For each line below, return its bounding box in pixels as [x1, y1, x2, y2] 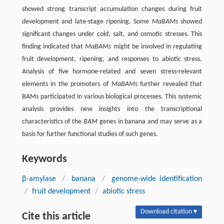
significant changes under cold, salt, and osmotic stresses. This [21, 30, 202, 38]
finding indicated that [21, 43, 85, 51]
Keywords [21, 153, 67, 165]
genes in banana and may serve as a [97, 118, 202, 126]
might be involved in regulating [111, 43, 202, 51]
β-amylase [21, 175, 56, 183]
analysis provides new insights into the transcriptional [21, 105, 202, 113]
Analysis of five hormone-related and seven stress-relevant [21, 68, 202, 76]
